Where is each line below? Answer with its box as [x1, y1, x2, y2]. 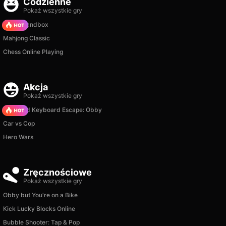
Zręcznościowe [23, 167, 92, 178]
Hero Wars [3, 133, 33, 141]
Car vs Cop [3, 120, 35, 127]
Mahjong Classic [3, 34, 50, 42]
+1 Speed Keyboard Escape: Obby [3, 106, 102, 114]
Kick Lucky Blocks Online [3, 205, 75, 212]
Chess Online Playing [3, 48, 63, 55]
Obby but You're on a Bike [3, 191, 78, 199]
